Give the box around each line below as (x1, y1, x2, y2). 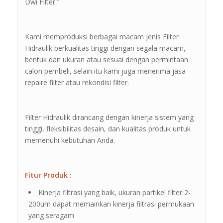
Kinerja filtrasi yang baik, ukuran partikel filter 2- (38, 187, 191, 197)
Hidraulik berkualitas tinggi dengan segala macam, (24, 43, 186, 53)
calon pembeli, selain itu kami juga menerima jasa (24, 66, 186, 76)
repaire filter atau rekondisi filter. (24, 78, 129, 88)
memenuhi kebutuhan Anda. (24, 135, 115, 145)
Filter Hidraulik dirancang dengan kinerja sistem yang (24, 112, 194, 122)
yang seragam (28, 210, 74, 220)
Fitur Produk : (24, 170, 72, 180)
